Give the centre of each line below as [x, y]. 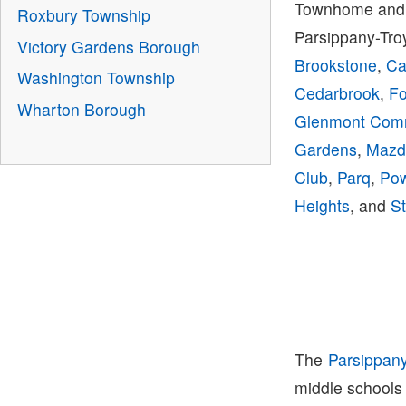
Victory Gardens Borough [108, 46]
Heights [323, 205]
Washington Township [96, 78]
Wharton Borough [81, 109]
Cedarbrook [338, 92]
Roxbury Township [83, 15]
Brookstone [336, 64]
